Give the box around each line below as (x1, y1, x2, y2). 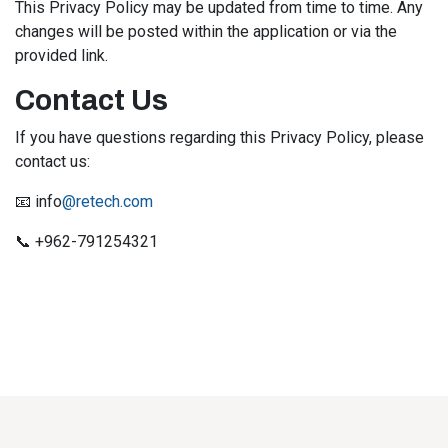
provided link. (15, 46, 108, 65)
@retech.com (62, 192, 153, 211)
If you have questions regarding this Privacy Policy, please (15, 128, 424, 147)
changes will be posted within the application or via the (15, 22, 397, 41)
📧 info (15, 192, 62, 211)
